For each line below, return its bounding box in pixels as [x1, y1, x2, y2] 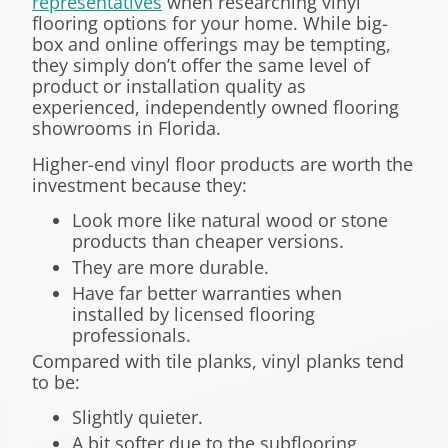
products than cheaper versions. [72, 228, 344, 253]
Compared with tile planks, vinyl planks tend [32, 348, 404, 373]
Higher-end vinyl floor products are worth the [32, 151, 413, 176]
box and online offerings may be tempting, [32, 32, 391, 57]
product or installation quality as [32, 74, 306, 99]
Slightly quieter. [72, 405, 203, 430]
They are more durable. [72, 254, 269, 279]
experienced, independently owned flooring [32, 95, 399, 120]
